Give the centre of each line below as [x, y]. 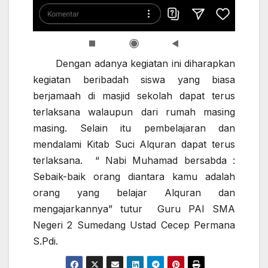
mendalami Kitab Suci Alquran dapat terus [134, 144]
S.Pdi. [45, 241]
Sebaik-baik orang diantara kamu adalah [134, 177]
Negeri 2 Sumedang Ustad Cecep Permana [134, 225]
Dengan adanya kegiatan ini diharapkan [134, 64]
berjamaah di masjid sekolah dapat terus [134, 96]
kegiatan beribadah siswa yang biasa [134, 80]
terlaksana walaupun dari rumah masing [134, 112]
